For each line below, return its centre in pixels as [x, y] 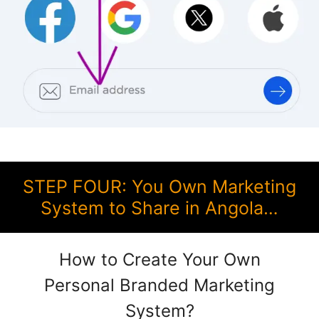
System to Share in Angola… [159, 208]
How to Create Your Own [159, 259]
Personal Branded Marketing [159, 285]
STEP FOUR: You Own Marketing [159, 186]
